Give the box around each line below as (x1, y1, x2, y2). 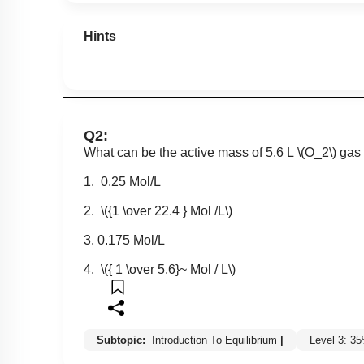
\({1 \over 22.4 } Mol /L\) (101, 203, 232, 218)
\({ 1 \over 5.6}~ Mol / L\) (101, 262, 236, 276)
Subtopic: (97, 333, 149, 346)
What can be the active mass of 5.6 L (84, 145, 297, 159)
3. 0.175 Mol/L (84, 232, 165, 247)
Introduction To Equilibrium (152, 333, 277, 346)
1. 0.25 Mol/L (84, 174, 161, 188)
